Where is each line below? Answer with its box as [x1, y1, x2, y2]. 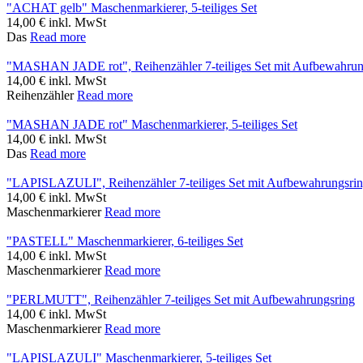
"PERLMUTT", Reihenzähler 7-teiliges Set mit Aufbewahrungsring [6, 293, 355, 307]
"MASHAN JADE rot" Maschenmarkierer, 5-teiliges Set [6, 117, 297, 132]
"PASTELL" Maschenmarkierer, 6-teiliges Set [6, 234, 243, 249]
